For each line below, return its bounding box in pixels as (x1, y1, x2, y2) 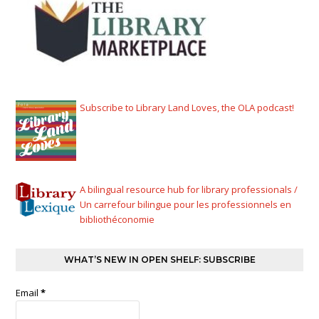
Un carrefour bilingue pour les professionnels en (80, 197, 292, 211)
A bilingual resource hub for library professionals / (80, 182, 298, 196)
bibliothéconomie (80, 212, 155, 226)
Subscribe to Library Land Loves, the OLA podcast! (80, 100, 295, 114)
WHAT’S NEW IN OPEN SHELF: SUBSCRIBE (63, 253, 256, 265)
